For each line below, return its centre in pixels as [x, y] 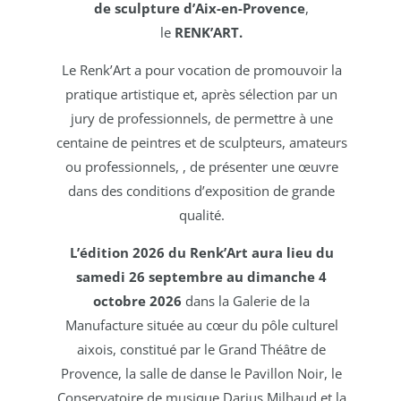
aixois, [97, 349]
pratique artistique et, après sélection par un [201, 94]
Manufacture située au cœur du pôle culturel [201, 325]
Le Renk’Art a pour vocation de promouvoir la [201, 70]
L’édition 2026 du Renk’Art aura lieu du [201, 252]
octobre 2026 [137, 301]
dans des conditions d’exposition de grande [201, 191]
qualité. [201, 215]
